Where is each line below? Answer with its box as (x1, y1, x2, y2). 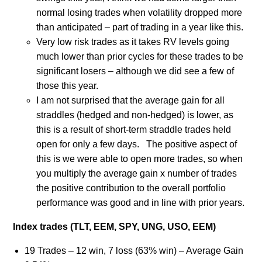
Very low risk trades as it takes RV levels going (36, 36, 229, 47)
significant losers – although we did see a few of (36, 65, 234, 76)
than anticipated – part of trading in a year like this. (36, 22, 243, 32)
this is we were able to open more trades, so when (36, 153, 243, 164)
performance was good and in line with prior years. (36, 197, 244, 208)
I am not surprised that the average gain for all (36, 95, 225, 105)
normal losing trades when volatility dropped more (36, 7, 242, 18)
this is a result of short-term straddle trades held (36, 124, 231, 135)
